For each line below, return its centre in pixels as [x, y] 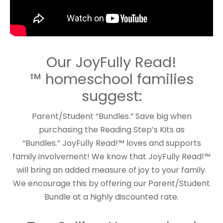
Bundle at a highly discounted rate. [111, 197]
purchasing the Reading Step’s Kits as [111, 129]
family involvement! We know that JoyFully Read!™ [111, 156]
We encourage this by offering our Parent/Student [111, 183]
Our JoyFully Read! [111, 62]
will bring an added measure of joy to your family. [111, 170]
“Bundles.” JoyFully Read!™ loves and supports [111, 143]
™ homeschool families [111, 79]
